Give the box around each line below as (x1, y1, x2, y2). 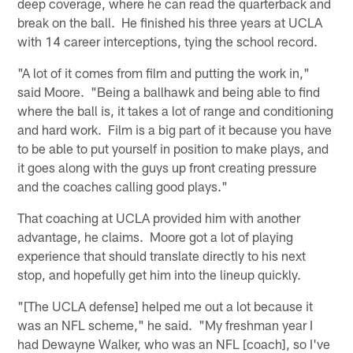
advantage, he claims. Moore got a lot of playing (17, 228, 294, 244)
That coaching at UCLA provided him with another (17, 209, 301, 225)
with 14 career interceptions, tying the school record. (17, 32, 318, 49)
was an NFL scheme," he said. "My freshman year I (17, 316, 314, 333)
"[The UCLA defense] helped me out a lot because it (17, 297, 314, 314)
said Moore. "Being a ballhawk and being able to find (17, 83, 321, 99)
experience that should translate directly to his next (17, 247, 307, 263)
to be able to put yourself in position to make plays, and (17, 139, 329, 156)
